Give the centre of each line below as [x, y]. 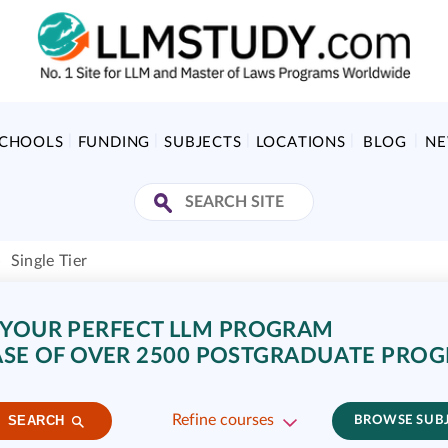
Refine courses [222, 420]
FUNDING [114, 142]
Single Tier [49, 261]
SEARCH [36, 421]
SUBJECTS [203, 142]
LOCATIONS [300, 142]
